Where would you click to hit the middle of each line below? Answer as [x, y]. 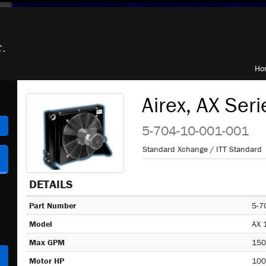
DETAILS [51, 184]
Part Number [53, 205]
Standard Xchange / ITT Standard [202, 149]
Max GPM [47, 242]
